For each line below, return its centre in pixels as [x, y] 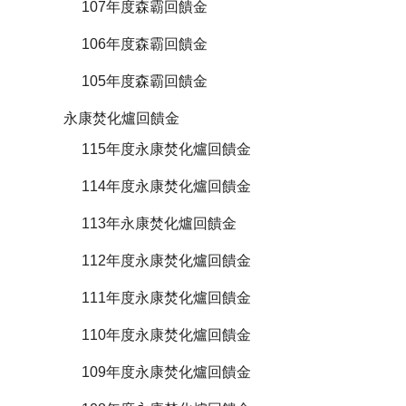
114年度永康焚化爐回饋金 [166, 186]
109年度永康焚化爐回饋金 [166, 372]
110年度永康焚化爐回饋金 [166, 334]
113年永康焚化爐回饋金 [159, 223]
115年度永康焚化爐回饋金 [166, 149]
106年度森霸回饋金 [145, 43]
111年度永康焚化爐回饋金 [166, 297]
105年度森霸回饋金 [145, 81]
